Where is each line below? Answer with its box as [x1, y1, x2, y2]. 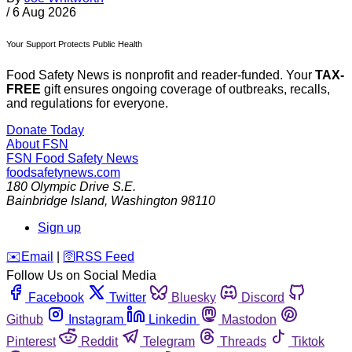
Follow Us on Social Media [6, 268, 156, 282]
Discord [241, 290, 284, 304]
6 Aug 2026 [13, 5, 76, 19]
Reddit [81, 334, 118, 348]
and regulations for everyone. [6, 96, 168, 110]
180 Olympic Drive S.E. [6, 179, 136, 193]
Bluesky [171, 290, 216, 304]
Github [6, 312, 43, 326]
